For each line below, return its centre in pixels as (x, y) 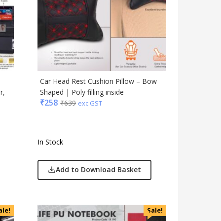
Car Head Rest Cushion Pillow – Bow (99, 81)
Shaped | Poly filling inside (82, 92)
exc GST (90, 103)
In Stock (51, 142)
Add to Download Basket (99, 170)
